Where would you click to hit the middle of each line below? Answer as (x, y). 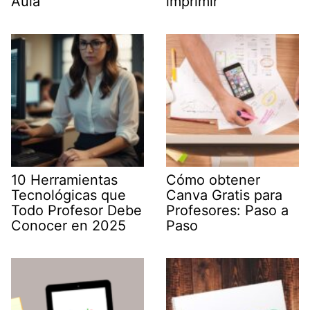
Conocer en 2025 (69, 226)
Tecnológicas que (69, 195)
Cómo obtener (213, 180)
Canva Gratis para (224, 195)
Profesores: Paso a (227, 211)
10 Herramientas (64, 180)
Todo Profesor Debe (76, 211)
